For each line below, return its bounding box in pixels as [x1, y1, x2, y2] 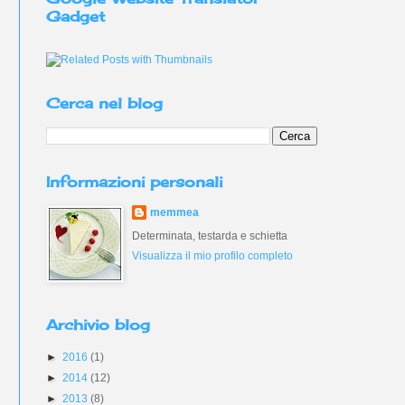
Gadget [46, 7, 105, 25]
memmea [150, 206, 199, 219]
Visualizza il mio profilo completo [132, 250, 293, 262]
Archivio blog [46, 316, 150, 334]
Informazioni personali [46, 173, 222, 191]
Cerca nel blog [46, 94, 163, 112]
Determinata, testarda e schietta [132, 230, 287, 242]
